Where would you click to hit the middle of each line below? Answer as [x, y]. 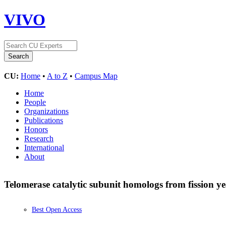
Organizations [46, 111]
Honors [36, 129]
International [44, 147]
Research [39, 138]
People [35, 102]
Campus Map [96, 76]
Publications [44, 120]
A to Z [57, 76]
